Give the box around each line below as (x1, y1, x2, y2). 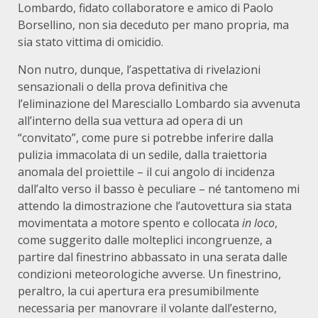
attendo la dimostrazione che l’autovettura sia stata (18, 198, 292, 214)
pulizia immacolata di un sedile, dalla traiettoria (18, 147, 267, 163)
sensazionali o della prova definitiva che (18, 79, 228, 94)
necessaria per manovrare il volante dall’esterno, (18, 300, 277, 316)
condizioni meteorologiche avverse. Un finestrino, (18, 266, 281, 282)
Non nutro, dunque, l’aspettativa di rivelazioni (18, 62, 261, 77)
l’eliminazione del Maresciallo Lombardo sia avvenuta (18, 96, 300, 111)
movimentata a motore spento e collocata (18, 215, 242, 231)
